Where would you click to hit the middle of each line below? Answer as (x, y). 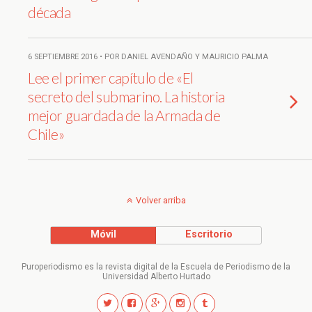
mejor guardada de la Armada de (124, 115)
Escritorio (209, 234)
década (49, 12)
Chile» (46, 134)
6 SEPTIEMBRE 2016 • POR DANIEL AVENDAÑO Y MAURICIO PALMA (148, 57)
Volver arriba (161, 200)
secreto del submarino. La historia (126, 96)
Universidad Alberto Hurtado (156, 276)
